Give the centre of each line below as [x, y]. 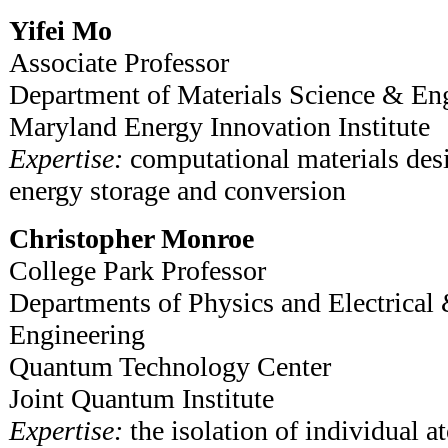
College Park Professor [137, 270]
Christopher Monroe [131, 238]
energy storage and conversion [177, 190]
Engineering [77, 334]
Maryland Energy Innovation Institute [219, 126]
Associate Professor [119, 62]
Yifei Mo [60, 30]
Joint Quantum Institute [141, 398]
